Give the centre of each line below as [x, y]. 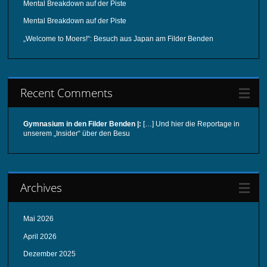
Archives [41, 188]
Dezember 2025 [50, 254]
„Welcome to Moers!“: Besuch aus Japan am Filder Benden [119, 39]
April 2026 [40, 236]
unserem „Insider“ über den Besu [77, 134]
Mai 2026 [39, 219]
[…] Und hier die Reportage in [191, 124]
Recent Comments [67, 93]
